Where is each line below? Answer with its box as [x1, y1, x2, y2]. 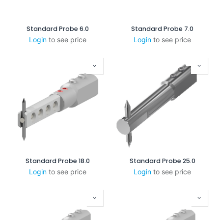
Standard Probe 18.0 [26, 157, 90, 165]
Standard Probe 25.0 [129, 157, 195, 165]
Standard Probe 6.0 [27, 25, 89, 33]
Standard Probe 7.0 [131, 25, 193, 33]
